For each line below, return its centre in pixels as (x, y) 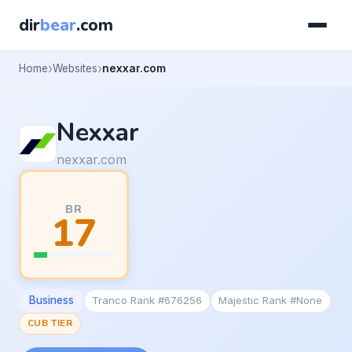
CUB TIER (50, 323)
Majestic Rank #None (271, 301)
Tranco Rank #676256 (147, 301)
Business (51, 301)
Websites (75, 68)
